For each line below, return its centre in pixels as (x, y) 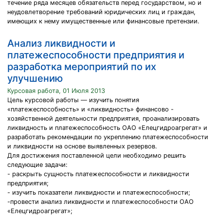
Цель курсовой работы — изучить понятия (73, 100)
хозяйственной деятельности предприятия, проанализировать (103, 118)
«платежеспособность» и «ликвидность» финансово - (91, 109)
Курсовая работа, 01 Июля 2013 (56, 91)
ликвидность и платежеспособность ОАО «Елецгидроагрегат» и (107, 128)
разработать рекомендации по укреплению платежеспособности (108, 137)
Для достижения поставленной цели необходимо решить (97, 155)
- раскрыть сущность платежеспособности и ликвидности (98, 174)
